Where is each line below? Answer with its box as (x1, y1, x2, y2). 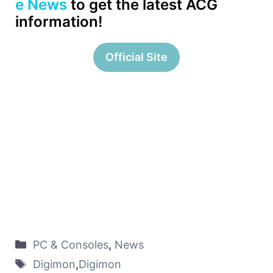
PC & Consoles (32, 238, 108, 251)
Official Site (105, 50, 168, 63)
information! (15, 12, 102, 30)
